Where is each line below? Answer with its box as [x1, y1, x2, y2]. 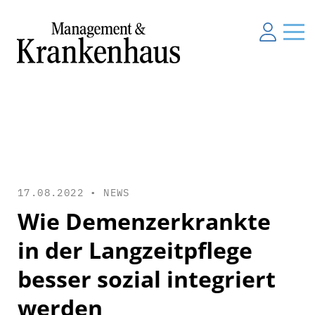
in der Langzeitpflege [18, 234, 252, 265]
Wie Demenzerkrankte [18, 205, 271, 236]
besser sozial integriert [18, 263, 276, 294]
